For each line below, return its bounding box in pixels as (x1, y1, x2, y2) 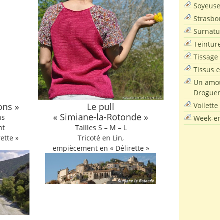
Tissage (193, 52, 218, 61)
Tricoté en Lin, (78, 133, 124, 142)
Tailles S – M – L (75, 123, 127, 132)
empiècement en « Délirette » (52, 143, 149, 153)
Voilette (193, 100, 218, 110)
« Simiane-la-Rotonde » (53, 111, 148, 123)
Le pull (87, 101, 114, 112)
